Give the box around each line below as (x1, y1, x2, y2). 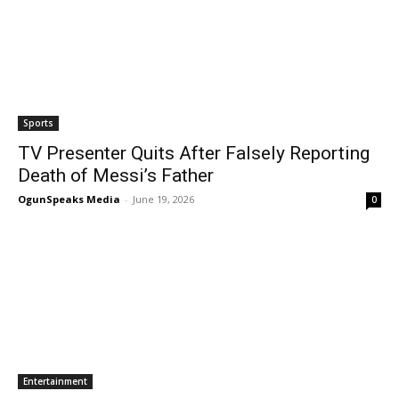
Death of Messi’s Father (18, 165, 214, 186)
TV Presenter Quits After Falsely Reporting (18, 142, 370, 164)
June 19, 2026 (133, 192, 194, 206)
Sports (23, 117, 53, 129)
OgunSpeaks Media (18, 192, 120, 206)
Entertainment (23, 375, 87, 387)
